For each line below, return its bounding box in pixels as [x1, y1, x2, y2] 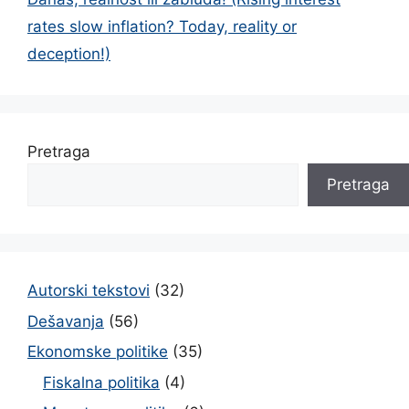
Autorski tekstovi [27, 281, 150, 299]
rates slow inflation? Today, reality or [27, 17, 297, 36]
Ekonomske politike [27, 342, 168, 361]
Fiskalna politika [43, 372, 160, 392]
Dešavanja [27, 311, 104, 330]
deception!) [27, 45, 110, 63]
